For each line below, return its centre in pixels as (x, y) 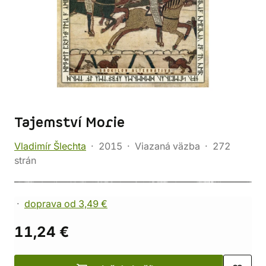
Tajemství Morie (69, 123)
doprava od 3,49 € (66, 204)
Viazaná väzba (167, 146)
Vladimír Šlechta (50, 146)
